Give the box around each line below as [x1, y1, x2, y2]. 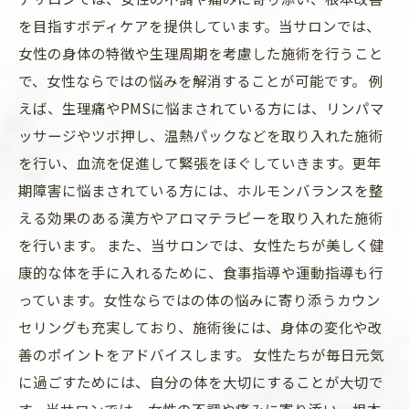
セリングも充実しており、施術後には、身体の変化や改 [18, 317, 383, 337]
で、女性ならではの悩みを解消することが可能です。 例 [18, 70, 383, 90]
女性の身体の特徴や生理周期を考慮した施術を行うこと [18, 43, 383, 63]
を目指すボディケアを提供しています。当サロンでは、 [18, 16, 381, 36]
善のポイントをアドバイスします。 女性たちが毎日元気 [18, 344, 384, 364]
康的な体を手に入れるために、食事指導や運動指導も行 [18, 262, 383, 282]
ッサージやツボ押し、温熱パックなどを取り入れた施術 [18, 125, 383, 145]
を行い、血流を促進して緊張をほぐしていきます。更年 [18, 152, 382, 173]
